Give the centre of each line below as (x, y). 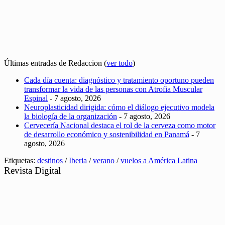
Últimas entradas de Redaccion (54, 63)
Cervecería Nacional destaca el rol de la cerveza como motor (120, 125)
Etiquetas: (21, 160)
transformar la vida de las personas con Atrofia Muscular (113, 89)
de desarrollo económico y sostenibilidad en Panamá (107, 134)
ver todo (120, 63)
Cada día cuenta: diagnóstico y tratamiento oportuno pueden (119, 80)
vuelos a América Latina (159, 160)
